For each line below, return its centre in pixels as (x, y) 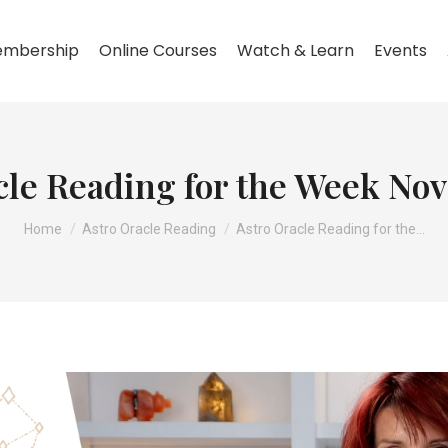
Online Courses (157, 50)
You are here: (75, 218)
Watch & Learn (295, 50)
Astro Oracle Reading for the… (330, 229)
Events (400, 50)
